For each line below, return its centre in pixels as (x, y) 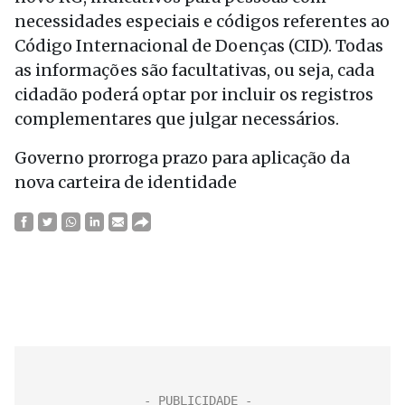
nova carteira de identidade (126, 182)
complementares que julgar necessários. (177, 119)
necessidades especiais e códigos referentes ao (202, 21)
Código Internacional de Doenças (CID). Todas (199, 46)
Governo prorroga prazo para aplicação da (182, 158)
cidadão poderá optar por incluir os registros (194, 94)
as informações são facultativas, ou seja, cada (194, 70)
